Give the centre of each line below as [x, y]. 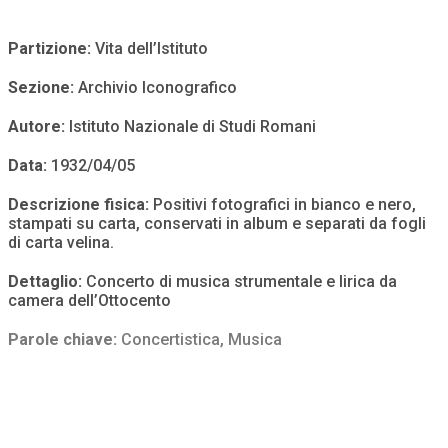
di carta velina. [61, 243]
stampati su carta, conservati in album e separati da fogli [217, 224]
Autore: [38, 127]
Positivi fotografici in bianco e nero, [282, 205]
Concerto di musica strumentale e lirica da [241, 282]
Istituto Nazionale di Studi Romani [192, 127]
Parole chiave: [64, 340]
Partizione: [51, 49]
